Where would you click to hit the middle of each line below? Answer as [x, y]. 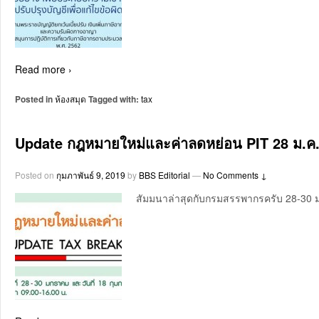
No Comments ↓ [235, 175]
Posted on [36, 175]
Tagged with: [114, 99]
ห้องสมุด [70, 98]
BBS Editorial [164, 175]
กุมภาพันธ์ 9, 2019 [91, 175]
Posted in [35, 99]
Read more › [43, 69]
